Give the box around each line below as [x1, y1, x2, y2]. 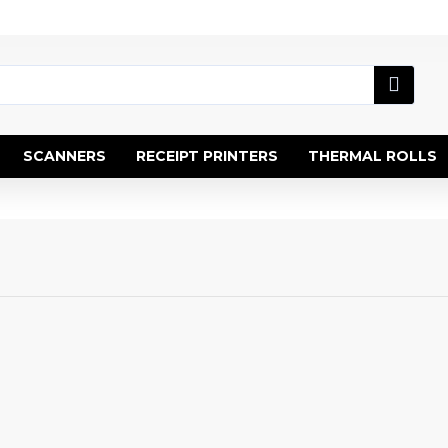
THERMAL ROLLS [308, 147, 437, 165]
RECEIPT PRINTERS [136, 147, 278, 165]
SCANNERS [23, 147, 106, 165]
